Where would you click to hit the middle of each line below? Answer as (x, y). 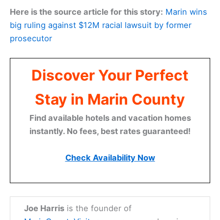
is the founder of (98, 208)
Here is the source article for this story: (86, 12)
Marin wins (186, 12)
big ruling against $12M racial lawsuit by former (101, 25)
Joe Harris (44, 208)
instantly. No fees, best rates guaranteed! (110, 131)
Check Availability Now (110, 158)
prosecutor (31, 39)
